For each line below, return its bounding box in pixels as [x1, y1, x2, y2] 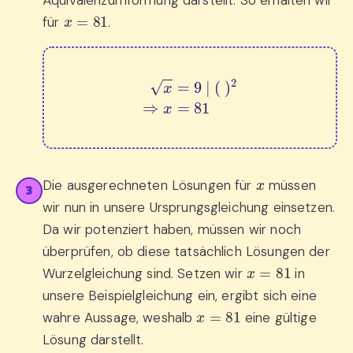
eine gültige [240, 309, 317, 326]
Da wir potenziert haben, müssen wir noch [43, 221, 301, 238]
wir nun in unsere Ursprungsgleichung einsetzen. [43, 199, 336, 216]
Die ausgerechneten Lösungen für [43, 176, 256, 194]
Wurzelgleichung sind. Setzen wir [43, 265, 247, 282]
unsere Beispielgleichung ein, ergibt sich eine [43, 287, 317, 304]
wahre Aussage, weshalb [43, 309, 197, 326]
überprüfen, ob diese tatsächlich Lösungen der [43, 243, 330, 260]
